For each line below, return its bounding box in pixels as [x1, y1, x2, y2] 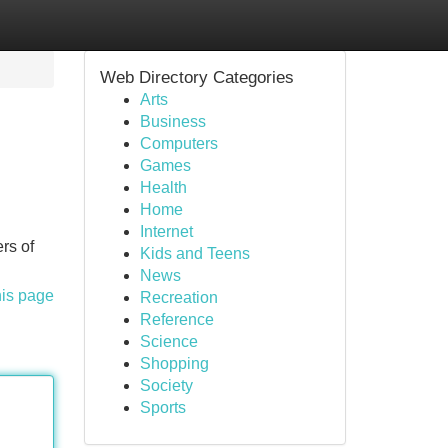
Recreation [139, 289, 218, 306]
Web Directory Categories [99, 68, 294, 87]
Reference [139, 311, 214, 328]
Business [139, 113, 206, 130]
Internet [139, 223, 193, 240]
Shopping [139, 355, 209, 372]
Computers [139, 135, 218, 152]
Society [139, 377, 193, 394]
